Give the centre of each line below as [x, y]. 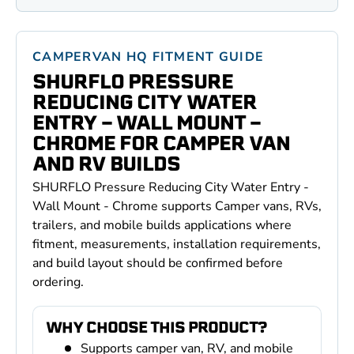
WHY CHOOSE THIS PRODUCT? [156, 328]
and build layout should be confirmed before [158, 264]
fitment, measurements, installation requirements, [177, 245]
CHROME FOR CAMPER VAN [161, 143]
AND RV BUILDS [106, 164]
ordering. [58, 282]
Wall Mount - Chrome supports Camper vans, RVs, [177, 207]
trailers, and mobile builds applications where [162, 226]
